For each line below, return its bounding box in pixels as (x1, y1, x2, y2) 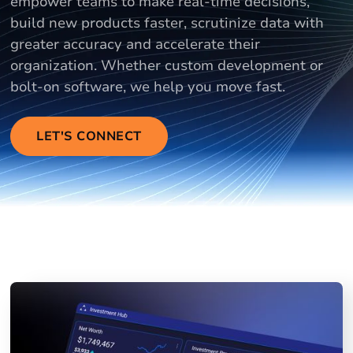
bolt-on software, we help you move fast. (10, 77, 286, 96)
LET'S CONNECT (36, 128, 142, 145)
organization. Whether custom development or (10, 56, 324, 75)
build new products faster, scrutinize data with (10, 13, 325, 32)
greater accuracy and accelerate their (10, 35, 261, 54)
